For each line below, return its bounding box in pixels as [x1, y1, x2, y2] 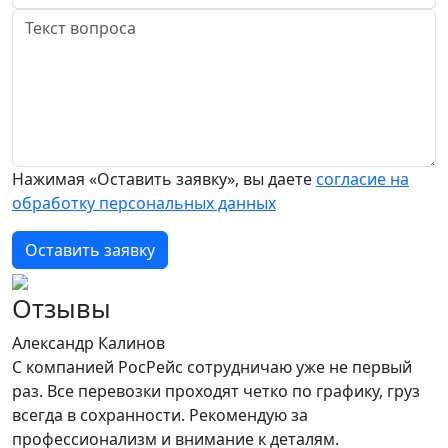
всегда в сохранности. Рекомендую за [12, 403, 308, 426]
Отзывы [12, 290, 111, 325]
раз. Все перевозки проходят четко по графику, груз [12, 379, 420, 402]
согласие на [316, 167, 409, 190]
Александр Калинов [12, 331, 165, 354]
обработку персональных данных [12, 191, 276, 214]
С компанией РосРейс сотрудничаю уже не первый [12, 355, 412, 378]
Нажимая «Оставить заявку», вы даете [12, 167, 316, 190]
